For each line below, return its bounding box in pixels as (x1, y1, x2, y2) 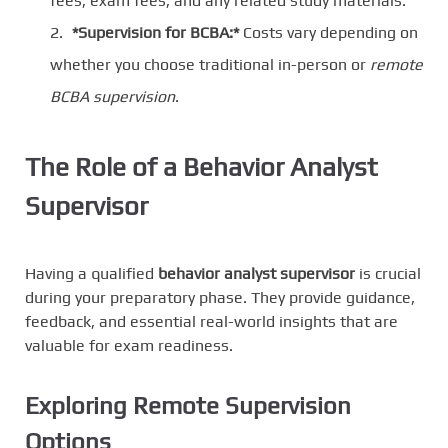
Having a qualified (25, 264, 158, 283)
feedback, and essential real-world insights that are (25, 312, 398, 331)
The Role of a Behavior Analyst (25, 152, 377, 183)
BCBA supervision (50, 86, 175, 106)
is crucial (355, 264, 421, 283)
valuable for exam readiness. (25, 336, 233, 355)
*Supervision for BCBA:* (72, 22, 239, 42)
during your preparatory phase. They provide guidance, (25, 288, 415, 307)
